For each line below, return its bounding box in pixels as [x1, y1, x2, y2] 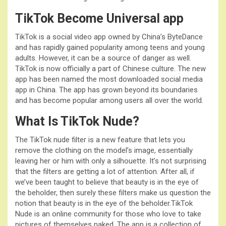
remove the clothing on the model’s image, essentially [15, 145, 193, 155]
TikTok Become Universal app [15, 11, 187, 26]
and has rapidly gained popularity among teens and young [15, 42, 205, 52]
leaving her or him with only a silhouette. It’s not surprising [15, 156, 206, 165]
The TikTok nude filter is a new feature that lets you [15, 135, 185, 144]
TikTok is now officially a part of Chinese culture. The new [15, 64, 206, 73]
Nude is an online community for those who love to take [15, 209, 201, 218]
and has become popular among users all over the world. [15, 95, 203, 105]
